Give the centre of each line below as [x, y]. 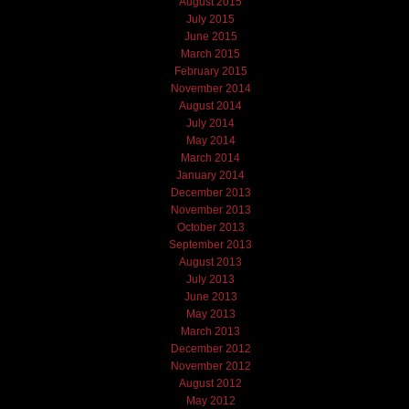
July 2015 [211, 19]
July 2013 [211, 279]
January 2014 [211, 175]
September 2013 [211, 244]
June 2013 [210, 296]
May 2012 [210, 400]
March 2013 [211, 331]
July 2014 [211, 123]
